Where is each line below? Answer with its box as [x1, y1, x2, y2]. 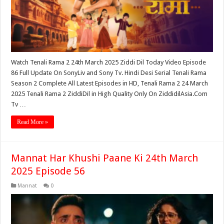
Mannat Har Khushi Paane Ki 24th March [11, 151, 198, 164]
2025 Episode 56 [11, 164, 85, 177]
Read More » [17, 118, 48, 125]
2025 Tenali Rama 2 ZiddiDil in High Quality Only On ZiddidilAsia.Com [11, 89, 208, 97]
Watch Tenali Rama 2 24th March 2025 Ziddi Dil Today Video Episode [11, 58, 206, 66]
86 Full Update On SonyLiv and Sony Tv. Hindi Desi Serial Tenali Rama [11, 68, 207, 76]
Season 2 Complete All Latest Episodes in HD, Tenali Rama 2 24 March [11, 79, 208, 87]
